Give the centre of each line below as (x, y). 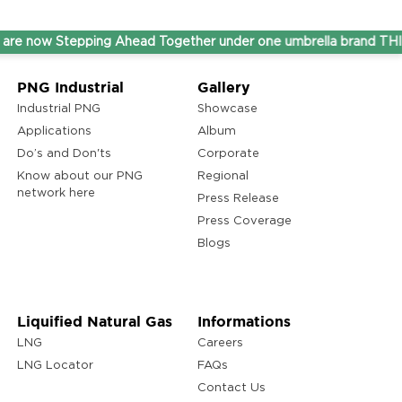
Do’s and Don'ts (64, 154)
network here (56, 194)
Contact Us (231, 389)
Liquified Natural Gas (94, 322)
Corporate (228, 154)
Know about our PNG (79, 177)
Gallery (223, 87)
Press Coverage (244, 222)
